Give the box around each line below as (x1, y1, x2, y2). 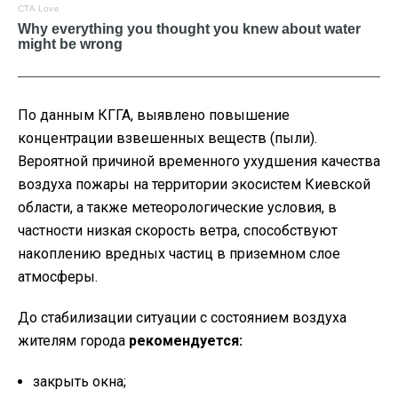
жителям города (18, 332, 129, 350)
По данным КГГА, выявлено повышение (18, 107, 290, 124)
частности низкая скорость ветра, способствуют (18, 222, 338, 240)
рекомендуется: (129, 332, 243, 350)
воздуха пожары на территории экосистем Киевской (18, 176, 370, 194)
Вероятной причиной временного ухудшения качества (18, 153, 380, 171)
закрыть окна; (33, 373, 126, 391)
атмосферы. (18, 268, 98, 286)
